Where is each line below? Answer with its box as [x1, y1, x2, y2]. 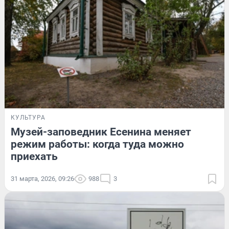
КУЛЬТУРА [11, 113, 45, 121]
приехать [11, 150, 58, 163]
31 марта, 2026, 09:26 [11, 174, 74, 182]
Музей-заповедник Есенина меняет [11, 125, 191, 138]
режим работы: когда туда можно [11, 138, 184, 150]
